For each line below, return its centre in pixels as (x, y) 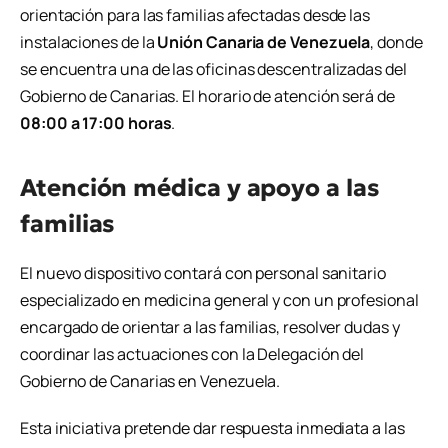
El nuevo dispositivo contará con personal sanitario (203, 272)
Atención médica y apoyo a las (200, 187)
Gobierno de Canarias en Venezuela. (150, 380)
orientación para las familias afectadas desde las (195, 15)
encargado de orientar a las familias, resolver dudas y (210, 326)
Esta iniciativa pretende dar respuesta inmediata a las (212, 428)
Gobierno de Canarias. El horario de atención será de (207, 96)
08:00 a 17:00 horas (96, 123)
